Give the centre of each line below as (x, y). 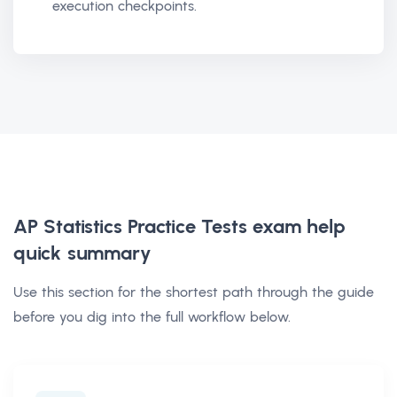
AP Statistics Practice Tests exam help (179, 226)
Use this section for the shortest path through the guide (194, 292)
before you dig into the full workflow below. (152, 316)
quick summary (82, 253)
